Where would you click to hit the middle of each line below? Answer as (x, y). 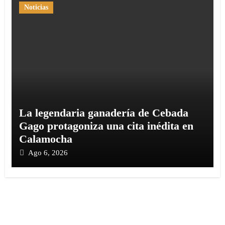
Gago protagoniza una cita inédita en (106, 126)
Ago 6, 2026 (48, 153)
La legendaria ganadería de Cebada (103, 113)
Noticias (36, 8)
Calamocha (45, 139)
